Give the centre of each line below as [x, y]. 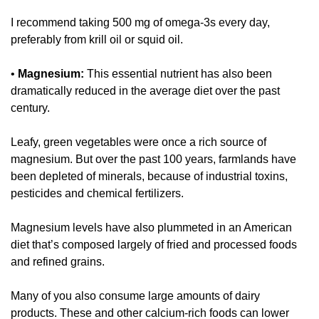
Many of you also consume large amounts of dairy [135, 296]
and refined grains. [59, 262]
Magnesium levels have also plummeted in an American [151, 228]
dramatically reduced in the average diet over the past [145, 91]
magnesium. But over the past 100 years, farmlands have [153, 159]
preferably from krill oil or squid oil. [98, 40]
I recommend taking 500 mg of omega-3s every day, [140, 23]
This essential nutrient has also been [178, 74]
